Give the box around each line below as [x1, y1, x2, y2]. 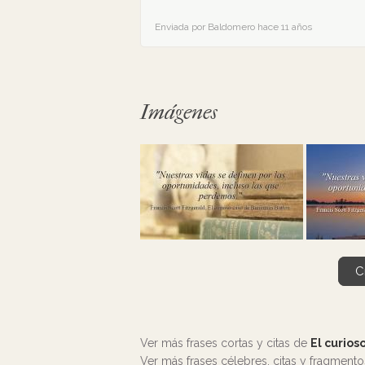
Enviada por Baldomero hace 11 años [155, 21, 312, 33]
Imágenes [140, 100, 218, 124]
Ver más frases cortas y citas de [140, 336, 310, 350]
